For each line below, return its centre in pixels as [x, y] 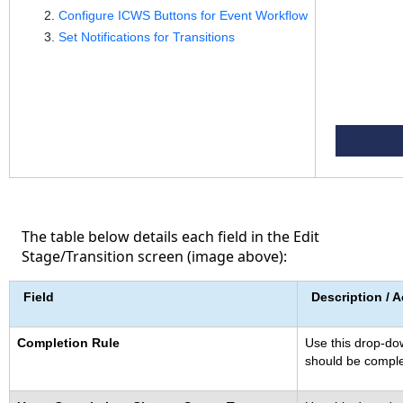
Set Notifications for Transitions [146, 36]
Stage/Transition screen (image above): [155, 257]
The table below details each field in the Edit [171, 237]
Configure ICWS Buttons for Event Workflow [183, 16]
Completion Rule [68, 343]
